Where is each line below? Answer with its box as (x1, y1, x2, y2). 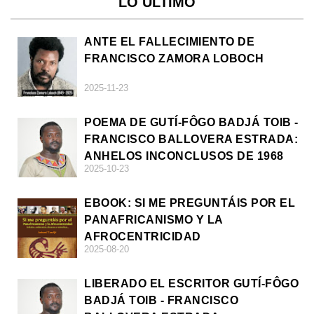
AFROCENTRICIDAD (84, 231, 201, 243)
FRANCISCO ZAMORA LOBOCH (84, 53, 264, 65)
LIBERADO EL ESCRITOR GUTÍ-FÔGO (84, 278, 299, 290)
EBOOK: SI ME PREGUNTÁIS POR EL (84, 197, 295, 210)
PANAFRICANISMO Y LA (84, 214, 223, 226)
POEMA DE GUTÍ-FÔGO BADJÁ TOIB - (84, 116, 299, 129)
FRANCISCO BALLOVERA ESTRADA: (84, 133, 298, 146)
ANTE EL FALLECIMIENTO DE (84, 36, 254, 48)
